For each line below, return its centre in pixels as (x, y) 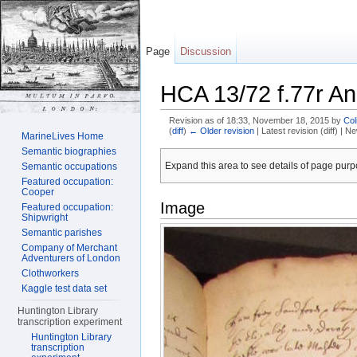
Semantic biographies (69, 151)
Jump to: (182, 142)
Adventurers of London (71, 258)
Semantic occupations (70, 167)
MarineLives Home (63, 136)
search (273, 142)
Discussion (206, 51)
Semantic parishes (62, 233)
